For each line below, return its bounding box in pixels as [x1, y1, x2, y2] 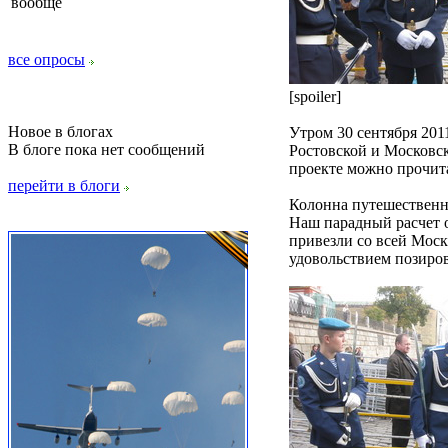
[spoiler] [289, 88, 341, 105]
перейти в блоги [8, 177, 120, 194]
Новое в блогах [8, 123, 113, 140]
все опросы [8, 51, 85, 68]
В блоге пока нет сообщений [8, 141, 205, 158]
